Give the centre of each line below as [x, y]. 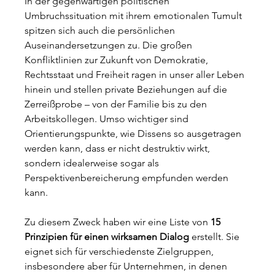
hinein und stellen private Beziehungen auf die [127, 89]
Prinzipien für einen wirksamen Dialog [107, 236]
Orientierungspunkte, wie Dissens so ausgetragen [134, 133]
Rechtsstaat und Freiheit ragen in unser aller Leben [136, 74]
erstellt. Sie [216, 236]
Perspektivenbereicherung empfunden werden [128, 177]
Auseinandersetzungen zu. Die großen [110, 45]
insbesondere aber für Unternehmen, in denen [127, 266]
